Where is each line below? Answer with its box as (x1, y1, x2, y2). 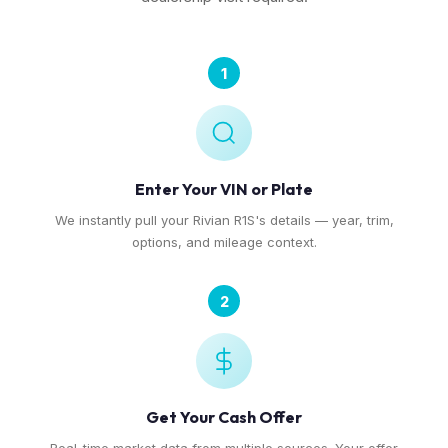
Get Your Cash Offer (146, 407, 302, 427)
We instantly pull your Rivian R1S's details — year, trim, (54, 212, 394, 228)
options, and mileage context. (131, 234, 317, 250)
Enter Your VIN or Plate (135, 179, 313, 199)
